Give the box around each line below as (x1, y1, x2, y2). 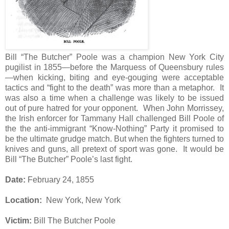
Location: (5, 195, 42, 204)
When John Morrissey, (143, 103, 224, 112)
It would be (183, 144, 224, 153)
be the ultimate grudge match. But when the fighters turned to (5, 134, 224, 143)
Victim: (5, 216, 32, 225)
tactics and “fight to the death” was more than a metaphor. (5, 83, 218, 92)
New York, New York (42, 195, 121, 204)
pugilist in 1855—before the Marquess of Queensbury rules (5, 62, 224, 72)
